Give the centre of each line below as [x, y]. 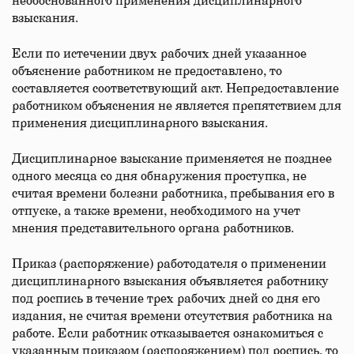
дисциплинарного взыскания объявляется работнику [170, 281]
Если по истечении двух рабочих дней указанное [159, 54]
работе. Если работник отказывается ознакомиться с [168, 333]
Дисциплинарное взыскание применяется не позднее [172, 159]
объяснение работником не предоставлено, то [147, 71]
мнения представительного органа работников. [153, 228]
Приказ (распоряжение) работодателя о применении [169, 264]
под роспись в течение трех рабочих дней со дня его [166, 299]
